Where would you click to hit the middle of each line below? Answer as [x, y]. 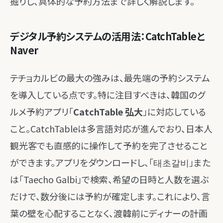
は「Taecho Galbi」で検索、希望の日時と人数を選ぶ [109, 179]
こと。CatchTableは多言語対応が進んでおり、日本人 [111, 128]
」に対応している [174, 111]
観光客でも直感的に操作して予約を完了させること [109, 145]
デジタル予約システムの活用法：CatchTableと [107, 36]
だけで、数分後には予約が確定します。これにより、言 [110, 196]
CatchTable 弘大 [108, 111]
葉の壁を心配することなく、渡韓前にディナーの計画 [109, 213]
